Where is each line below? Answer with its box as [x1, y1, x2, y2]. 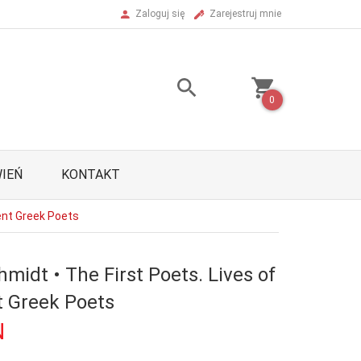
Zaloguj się [135, 8, 185, 19]
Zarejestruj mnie [210, 8, 281, 19]
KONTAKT [61, 167, 120, 182]
